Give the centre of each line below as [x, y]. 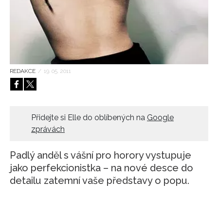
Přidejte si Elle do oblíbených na [89, 118]
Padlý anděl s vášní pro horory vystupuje [100, 155]
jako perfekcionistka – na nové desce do [101, 168]
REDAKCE [23, 71]
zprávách [48, 129]
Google [160, 118]
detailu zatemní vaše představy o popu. [100, 181]
